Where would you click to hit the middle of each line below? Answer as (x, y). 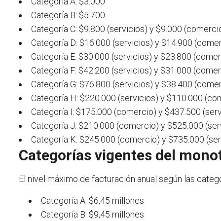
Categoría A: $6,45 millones (92, 201)
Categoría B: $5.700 (68, 15)
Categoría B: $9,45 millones (92, 215)
